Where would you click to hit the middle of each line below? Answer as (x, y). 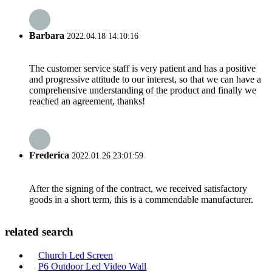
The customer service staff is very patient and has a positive (142, 69)
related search (39, 232)
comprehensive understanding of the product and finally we (143, 90)
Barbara (47, 35)
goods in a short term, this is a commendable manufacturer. (141, 199)
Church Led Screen (76, 256)
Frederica (49, 155)
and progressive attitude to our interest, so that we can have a (145, 80)
